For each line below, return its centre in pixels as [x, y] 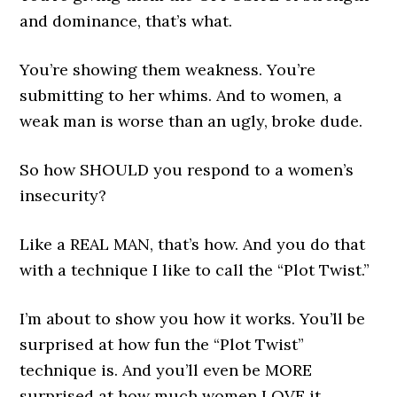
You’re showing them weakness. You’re [168, 70]
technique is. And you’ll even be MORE [166, 370]
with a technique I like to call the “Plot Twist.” [195, 270]
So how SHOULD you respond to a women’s [187, 170]
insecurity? [63, 196]
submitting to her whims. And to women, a [181, 96]
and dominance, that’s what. [126, 21]
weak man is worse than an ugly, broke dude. [191, 121]
